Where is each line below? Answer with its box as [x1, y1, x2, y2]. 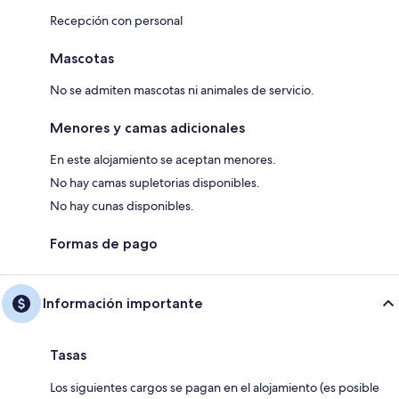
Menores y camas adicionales [50, 118, 245, 136]
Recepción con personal [50, 12, 183, 28]
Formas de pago [50, 234, 158, 252]
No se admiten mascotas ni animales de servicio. [50, 81, 314, 98]
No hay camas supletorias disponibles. [50, 174, 260, 191]
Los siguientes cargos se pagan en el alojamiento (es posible [50, 379, 379, 395]
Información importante [43, 294, 203, 312]
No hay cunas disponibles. [50, 197, 194, 214]
